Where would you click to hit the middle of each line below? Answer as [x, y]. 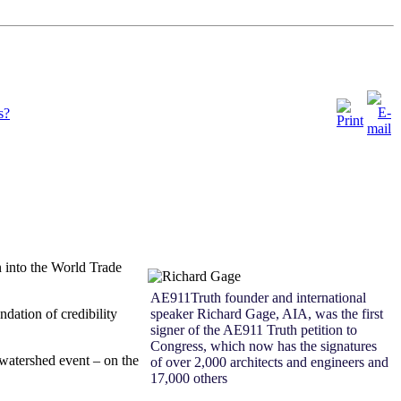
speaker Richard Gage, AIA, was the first [267, 313]
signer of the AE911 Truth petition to [254, 329]
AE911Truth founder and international [258, 297]
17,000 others [189, 378]
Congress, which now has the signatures [264, 346]
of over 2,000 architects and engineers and [269, 362]
